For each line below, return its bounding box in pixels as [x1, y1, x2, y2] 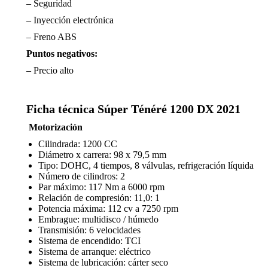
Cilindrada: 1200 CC [38, 139, 117, 149]
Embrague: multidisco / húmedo [38, 214, 159, 224]
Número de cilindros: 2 [38, 171, 125, 181]
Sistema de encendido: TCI [38, 236, 141, 246]
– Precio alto [26, 65, 74, 75]
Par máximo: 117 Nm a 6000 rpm [38, 182, 165, 192]
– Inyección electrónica [26, 15, 114, 25]
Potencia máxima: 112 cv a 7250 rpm [38, 203, 178, 214]
